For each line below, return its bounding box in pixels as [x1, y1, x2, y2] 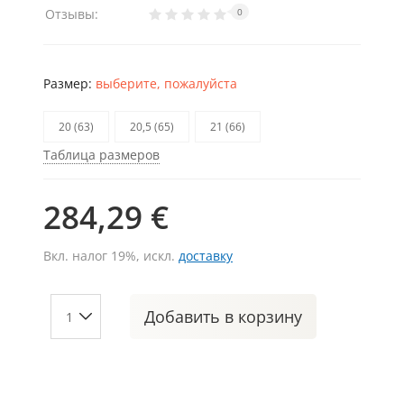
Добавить [144, 306, 225, 327]
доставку [179, 247, 233, 264]
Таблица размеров [43, 146, 160, 163]
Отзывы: [45, 5, 98, 23]
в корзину [225, 306, 302, 327]
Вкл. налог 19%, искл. [43, 247, 179, 264]
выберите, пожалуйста [96, 75, 237, 92]
